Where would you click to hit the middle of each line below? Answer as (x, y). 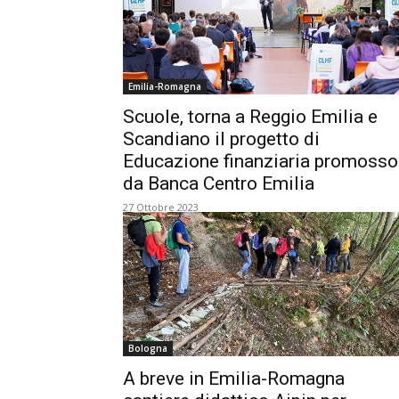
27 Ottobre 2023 (161, 207)
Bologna (148, 348)
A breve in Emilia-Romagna (234, 379)
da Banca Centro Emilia (219, 183)
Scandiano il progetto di (221, 139)
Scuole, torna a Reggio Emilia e (250, 117)
